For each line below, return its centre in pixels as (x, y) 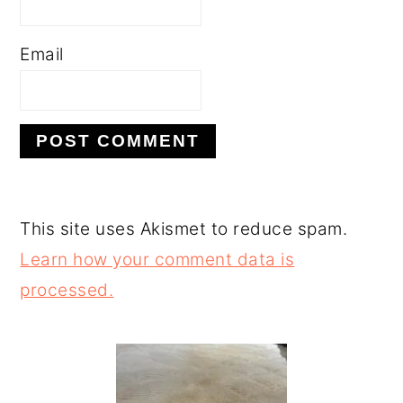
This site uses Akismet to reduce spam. (184, 229)
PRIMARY (92, 335)
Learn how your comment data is (157, 260)
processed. (67, 290)
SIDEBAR (89, 368)
